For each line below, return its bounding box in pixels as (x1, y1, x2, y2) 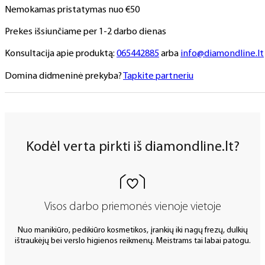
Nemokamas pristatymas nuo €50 (5, 5, 140, 15)
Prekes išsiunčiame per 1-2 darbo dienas (5, 27, 166, 37)
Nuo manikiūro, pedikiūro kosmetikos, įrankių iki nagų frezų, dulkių (17, 226, 248, 235)
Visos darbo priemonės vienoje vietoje (44, 201, 221, 213)
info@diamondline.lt (180, 49, 264, 59)
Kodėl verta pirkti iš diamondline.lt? (25, 140, 240, 155)
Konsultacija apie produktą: (5, 49, 117, 59)
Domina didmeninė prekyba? (5, 71, 123, 81)
